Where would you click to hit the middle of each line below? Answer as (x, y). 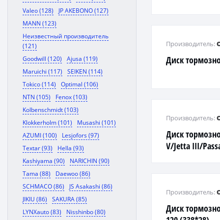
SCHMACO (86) (43, 186)
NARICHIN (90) (90, 161)
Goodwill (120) (42, 59)
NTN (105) (37, 97)
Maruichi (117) (42, 71)
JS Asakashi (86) (91, 186)
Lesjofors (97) (81, 135)
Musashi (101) (96, 123)
